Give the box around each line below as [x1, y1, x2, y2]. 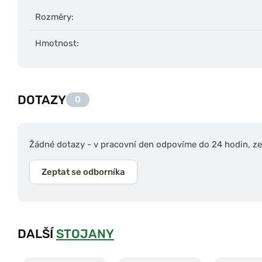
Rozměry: [35, 11, 74, 22]
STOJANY [56, 226, 114, 241]
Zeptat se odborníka [42, 166, 125, 177]
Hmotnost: [35, 37, 79, 49]
